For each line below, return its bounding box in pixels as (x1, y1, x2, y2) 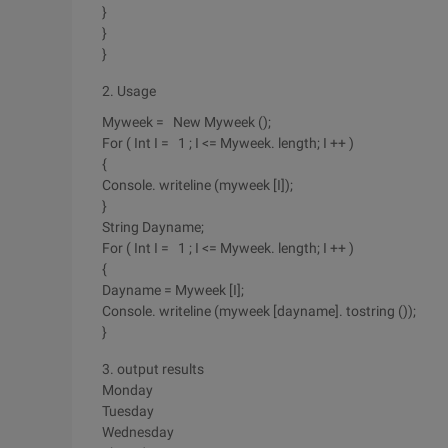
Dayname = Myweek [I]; (102, 282, 244, 298)
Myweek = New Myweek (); (102, 114, 271, 130)
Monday (102, 382, 153, 398)
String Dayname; (102, 219, 204, 235)
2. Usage (102, 83, 156, 99)
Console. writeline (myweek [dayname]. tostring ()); (102, 303, 416, 319)
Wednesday (102, 424, 174, 440)
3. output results (102, 361, 204, 377)
